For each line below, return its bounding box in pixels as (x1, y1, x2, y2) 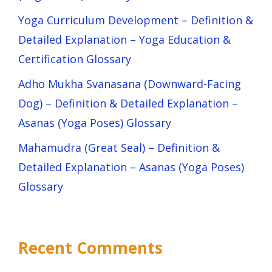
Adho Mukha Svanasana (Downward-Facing (18, 76, 241, 91)
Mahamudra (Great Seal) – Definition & (18, 140, 220, 155)
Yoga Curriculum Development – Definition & (18, 12, 253, 27)
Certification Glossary (18, 51, 131, 66)
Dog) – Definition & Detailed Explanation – (18, 95, 238, 110)
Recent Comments (18, 236, 163, 259)
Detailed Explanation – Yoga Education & (18, 32, 231, 47)
